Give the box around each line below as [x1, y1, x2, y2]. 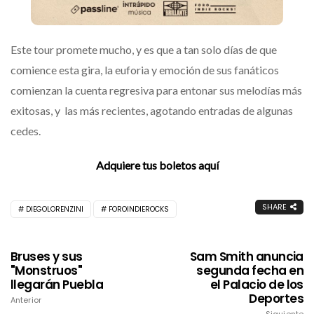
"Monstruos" [11, 261, 83, 279]
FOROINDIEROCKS [109, 203, 169, 214]
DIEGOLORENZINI [26, 203, 83, 214]
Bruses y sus [11, 247, 83, 265]
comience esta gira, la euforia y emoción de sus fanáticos [11, 62, 279, 76]
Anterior [11, 294, 41, 306]
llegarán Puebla [11, 275, 104, 293]
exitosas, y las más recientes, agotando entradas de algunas [11, 103, 293, 117]
